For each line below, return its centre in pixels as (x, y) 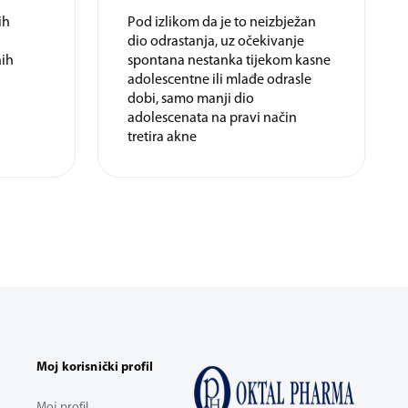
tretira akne (162, 151)
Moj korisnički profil (95, 381)
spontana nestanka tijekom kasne (229, 74)
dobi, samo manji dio (190, 112)
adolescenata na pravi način (212, 132)
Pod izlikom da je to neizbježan (221, 36)
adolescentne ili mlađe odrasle (219, 93)
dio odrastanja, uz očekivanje (215, 55)
